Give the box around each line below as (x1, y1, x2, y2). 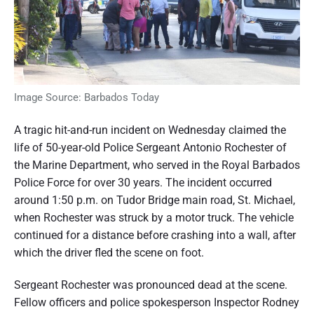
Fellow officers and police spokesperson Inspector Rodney (14, 295, 299, 309)
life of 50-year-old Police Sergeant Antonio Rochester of (14, 140, 287, 154)
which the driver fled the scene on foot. (14, 245, 204, 259)
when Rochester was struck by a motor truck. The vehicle (14, 210, 294, 224)
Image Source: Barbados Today (14, 90, 159, 104)
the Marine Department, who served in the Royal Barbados (14, 158, 300, 172)
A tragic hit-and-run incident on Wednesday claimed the (14, 123, 286, 137)
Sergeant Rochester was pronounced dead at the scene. (14, 278, 287, 292)
